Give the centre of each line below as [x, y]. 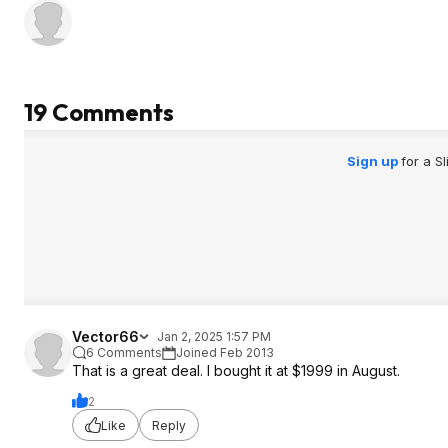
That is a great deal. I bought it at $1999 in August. [236, 370]
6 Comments [124, 352]
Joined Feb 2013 [225, 352]
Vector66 [105, 336]
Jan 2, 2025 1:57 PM [214, 336]
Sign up [373, 161]
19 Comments [99, 112]
